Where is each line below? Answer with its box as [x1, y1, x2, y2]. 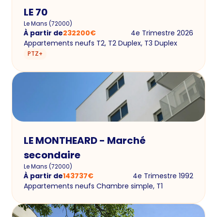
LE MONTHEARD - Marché [24, 133, 146, 147]
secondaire [24, 148, 80, 162]
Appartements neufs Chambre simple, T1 [24, 181, 163, 191]
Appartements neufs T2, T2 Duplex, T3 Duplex [24, 38, 177, 48]
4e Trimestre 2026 [131, 28, 193, 38]
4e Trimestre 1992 [133, 170, 193, 181]
